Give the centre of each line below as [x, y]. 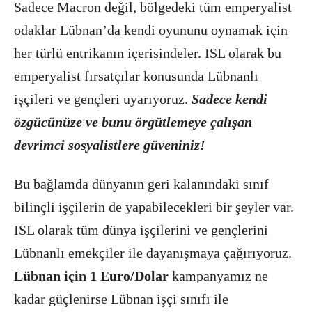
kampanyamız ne [218, 276]
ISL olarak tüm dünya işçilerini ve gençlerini [141, 230]
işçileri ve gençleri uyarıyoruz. [101, 99]
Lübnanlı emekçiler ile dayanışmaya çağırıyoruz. [153, 253]
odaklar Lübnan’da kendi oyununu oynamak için [151, 30]
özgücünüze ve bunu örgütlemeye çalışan [133, 122]
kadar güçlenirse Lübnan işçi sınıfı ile [121, 299]
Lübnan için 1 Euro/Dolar [91, 276]
